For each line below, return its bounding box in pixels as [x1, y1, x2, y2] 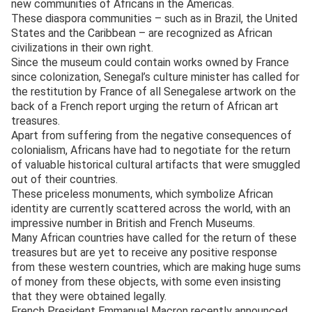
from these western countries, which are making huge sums [11, 260, 301, 274]
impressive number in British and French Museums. [11, 216, 255, 230]
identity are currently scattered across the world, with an [11, 201, 290, 215]
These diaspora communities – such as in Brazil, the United [11, 11, 297, 25]
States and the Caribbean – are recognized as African [11, 26, 272, 40]
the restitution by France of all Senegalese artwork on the [11, 84, 296, 98]
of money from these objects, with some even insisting [11, 274, 281, 288]
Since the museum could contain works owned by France [11, 55, 289, 69]
